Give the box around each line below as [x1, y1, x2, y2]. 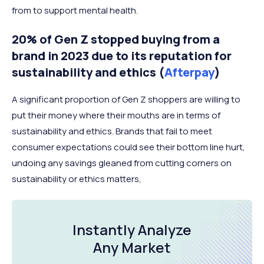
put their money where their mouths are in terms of [12, 108, 220, 121]
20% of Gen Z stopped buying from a [12, 31, 220, 47]
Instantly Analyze [72, 219, 192, 239]
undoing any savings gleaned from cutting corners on [12, 156, 232, 169]
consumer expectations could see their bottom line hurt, [12, 140, 245, 153]
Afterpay [164, 64, 214, 80]
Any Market [93, 237, 171, 257]
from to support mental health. [12, 4, 138, 16]
